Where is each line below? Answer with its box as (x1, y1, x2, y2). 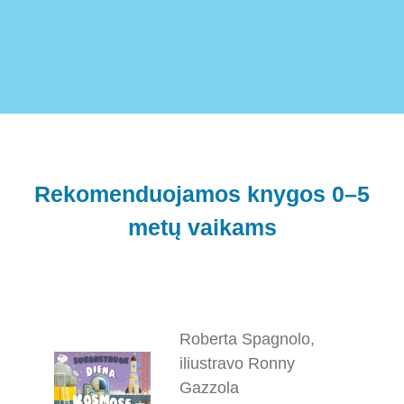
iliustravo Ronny (179, 354, 296, 372)
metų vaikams (127, 214, 277, 240)
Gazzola (179, 379, 240, 397)
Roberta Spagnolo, (179, 330, 316, 348)
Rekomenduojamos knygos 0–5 (34, 180, 370, 207)
